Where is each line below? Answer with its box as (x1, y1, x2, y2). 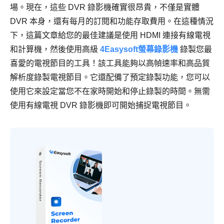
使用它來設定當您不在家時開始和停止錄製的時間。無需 (10, 86, 210, 95)
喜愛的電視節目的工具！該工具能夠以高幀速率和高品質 (10, 58, 210, 67)
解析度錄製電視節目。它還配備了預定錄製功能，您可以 (10, 72, 210, 81)
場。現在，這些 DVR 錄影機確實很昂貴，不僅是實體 (10, 2, 199, 11)
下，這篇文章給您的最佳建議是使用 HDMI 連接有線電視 (10, 30, 210, 39)
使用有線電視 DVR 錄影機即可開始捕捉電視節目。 (10, 100, 191, 109)
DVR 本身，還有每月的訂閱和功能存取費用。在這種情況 (10, 16, 213, 25)
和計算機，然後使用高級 (10, 44, 100, 53)
